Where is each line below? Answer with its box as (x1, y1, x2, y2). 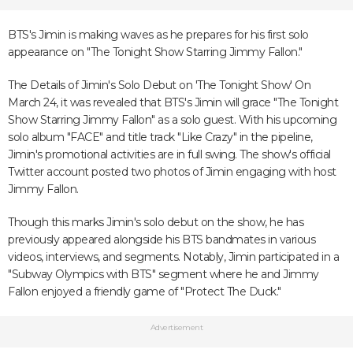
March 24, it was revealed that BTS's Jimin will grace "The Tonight (8, 95, 338, 110)
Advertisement (150, 322, 203, 333)
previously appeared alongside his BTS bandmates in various (8, 232, 315, 247)
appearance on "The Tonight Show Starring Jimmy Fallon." (8, 45, 303, 59)
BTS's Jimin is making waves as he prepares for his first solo (8, 28, 309, 42)
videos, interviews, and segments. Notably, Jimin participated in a (8, 250, 339, 264)
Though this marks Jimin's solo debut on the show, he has (8, 215, 303, 229)
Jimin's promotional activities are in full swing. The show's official (8, 147, 331, 162)
